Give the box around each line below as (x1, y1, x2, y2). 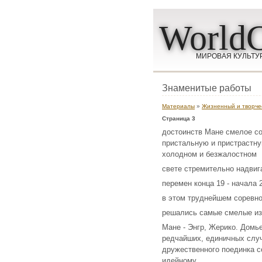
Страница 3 (162, 115, 195, 122)
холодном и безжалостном (162, 150, 257, 158)
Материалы (162, 103, 195, 109)
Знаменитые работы (162, 83, 251, 93)
